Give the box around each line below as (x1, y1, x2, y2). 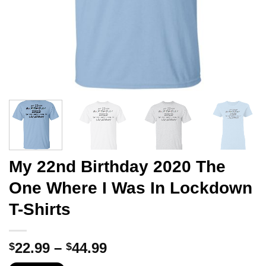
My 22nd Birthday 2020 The (9, 157, 226, 176)
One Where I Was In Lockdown (9, 178, 252, 197)
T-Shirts (9, 199, 71, 218)
